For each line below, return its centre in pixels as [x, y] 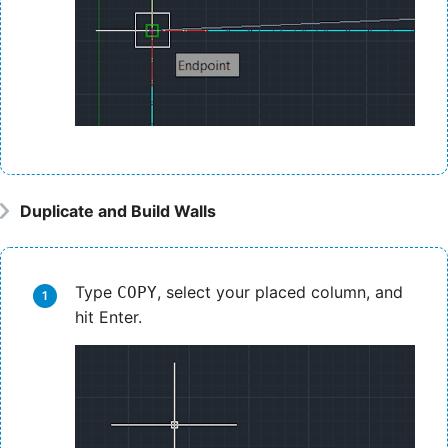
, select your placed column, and [280, 291]
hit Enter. [108, 316]
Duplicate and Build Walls [118, 210]
